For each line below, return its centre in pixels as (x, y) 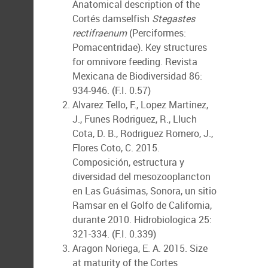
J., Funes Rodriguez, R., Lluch (135, 119)
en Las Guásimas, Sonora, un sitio (144, 191)
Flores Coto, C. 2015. (116, 148)
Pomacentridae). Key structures (140, 47)
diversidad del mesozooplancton (141, 176)
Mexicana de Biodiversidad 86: (137, 76)
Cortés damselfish (112, 19)
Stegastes (173, 19)
